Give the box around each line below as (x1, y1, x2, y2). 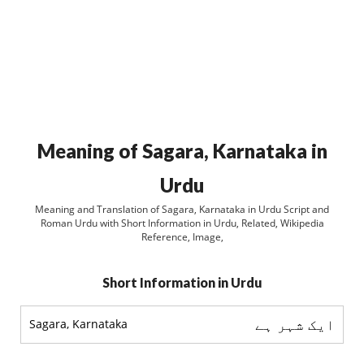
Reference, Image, (141, 230, 223, 244)
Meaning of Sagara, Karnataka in (37, 139, 327, 162)
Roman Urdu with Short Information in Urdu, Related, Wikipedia (40, 216, 324, 230)
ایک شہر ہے (255, 314, 335, 334)
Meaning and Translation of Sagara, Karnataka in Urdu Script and (35, 202, 329, 216)
